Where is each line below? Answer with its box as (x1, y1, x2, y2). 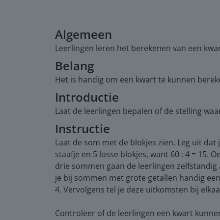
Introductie (55, 88, 119, 105)
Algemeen (55, 26, 112, 42)
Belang (55, 57, 94, 74)
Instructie (55, 120, 110, 137)
